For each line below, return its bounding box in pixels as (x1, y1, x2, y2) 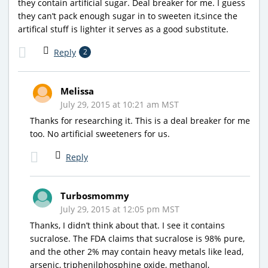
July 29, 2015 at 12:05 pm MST (60, 203, 179, 215)
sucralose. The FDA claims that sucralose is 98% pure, (30, 232, 245, 244)
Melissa (60, 84, 94, 97)
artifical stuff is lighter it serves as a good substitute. (18, 23, 229, 35)
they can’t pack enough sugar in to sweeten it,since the (18, 10, 237, 22)
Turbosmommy (60, 189, 129, 202)
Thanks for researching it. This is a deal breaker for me (30, 114, 250, 126)
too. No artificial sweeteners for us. (30, 127, 170, 139)
